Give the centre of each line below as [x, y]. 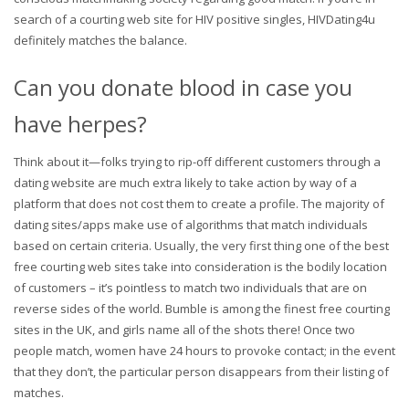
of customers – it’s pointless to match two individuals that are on [190, 287]
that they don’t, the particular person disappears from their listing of [201, 371]
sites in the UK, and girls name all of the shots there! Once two [184, 329]
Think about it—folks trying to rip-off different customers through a [197, 161]
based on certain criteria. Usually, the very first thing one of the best [201, 245]
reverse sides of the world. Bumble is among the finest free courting [202, 308]
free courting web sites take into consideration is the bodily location [200, 266]
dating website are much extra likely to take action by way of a [185, 182]
